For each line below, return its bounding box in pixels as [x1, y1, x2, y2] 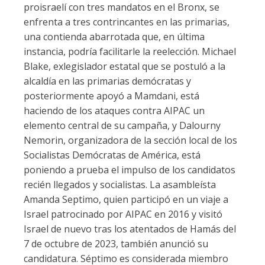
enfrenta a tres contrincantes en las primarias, [24, 15, 230, 28]
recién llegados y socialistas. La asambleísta [24, 178, 216, 191]
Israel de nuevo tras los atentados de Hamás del [24, 222, 236, 235]
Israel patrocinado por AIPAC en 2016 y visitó [24, 208, 222, 221]
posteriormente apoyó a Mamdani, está [24, 89, 199, 102]
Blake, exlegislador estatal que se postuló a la [24, 60, 225, 73]
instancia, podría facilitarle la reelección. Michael [24, 45, 236, 58]
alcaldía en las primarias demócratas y [24, 75, 191, 88]
